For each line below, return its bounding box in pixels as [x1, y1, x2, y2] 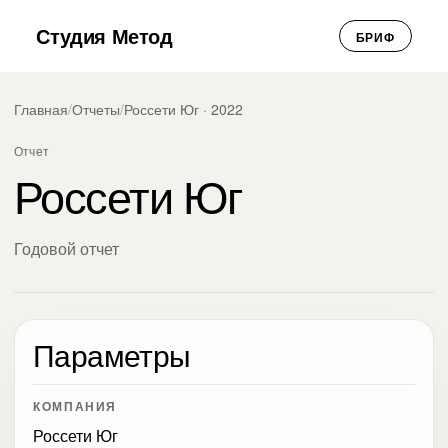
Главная [14, 99, 68, 119]
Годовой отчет [14, 237, 119, 259]
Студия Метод [36, 21, 173, 50]
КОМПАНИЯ [33, 398, 118, 415]
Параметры [33, 333, 191, 375]
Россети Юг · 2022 [124, 99, 243, 119]
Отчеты [72, 99, 120, 119]
